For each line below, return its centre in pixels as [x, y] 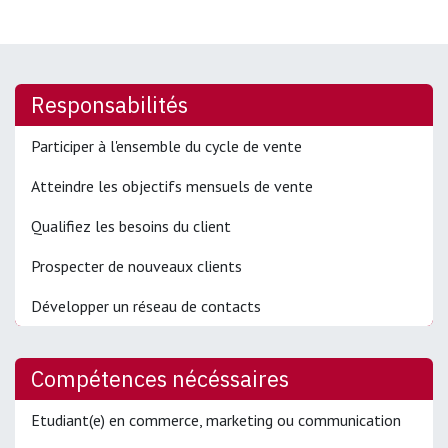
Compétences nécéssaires [160, 378]
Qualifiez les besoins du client [131, 225]
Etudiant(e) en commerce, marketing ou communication [216, 419]
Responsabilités [109, 104]
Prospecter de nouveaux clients [138, 265]
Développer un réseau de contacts [148, 305]
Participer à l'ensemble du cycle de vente [166, 145]
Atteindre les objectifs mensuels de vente [172, 185]
